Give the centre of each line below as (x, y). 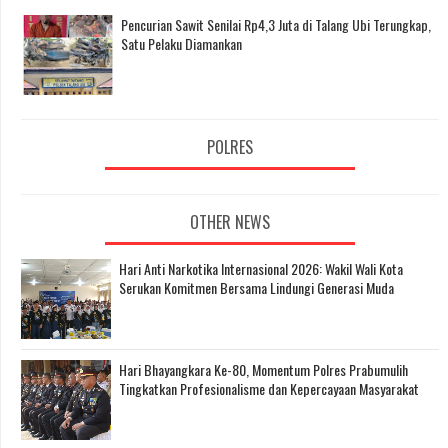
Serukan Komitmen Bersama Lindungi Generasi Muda (256, 288)
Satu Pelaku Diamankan (181, 43)
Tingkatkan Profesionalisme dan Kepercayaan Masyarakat (269, 389)
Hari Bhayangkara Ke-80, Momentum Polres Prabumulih (263, 370)
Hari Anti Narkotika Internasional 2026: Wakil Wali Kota (261, 269)
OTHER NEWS (230, 222)
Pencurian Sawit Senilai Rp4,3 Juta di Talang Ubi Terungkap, (276, 24)
